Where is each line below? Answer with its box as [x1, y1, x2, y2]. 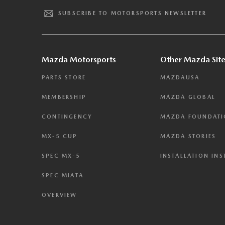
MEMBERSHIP [42, 93, 86, 100]
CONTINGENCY [42, 113, 93, 120]
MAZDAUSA [160, 74, 200, 81]
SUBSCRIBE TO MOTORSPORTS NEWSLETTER [58, 10, 206, 17]
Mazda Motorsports [42, 54, 116, 64]
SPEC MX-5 [42, 152, 80, 159]
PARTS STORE [42, 74, 86, 81]
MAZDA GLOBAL [160, 93, 215, 100]
